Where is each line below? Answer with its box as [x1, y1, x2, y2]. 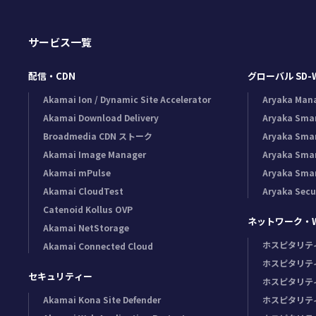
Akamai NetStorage [42, 221, 129, 233]
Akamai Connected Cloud [42, 240, 153, 252]
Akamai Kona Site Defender [42, 293, 161, 305]
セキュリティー [28, 269, 92, 283]
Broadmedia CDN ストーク [42, 130, 152, 142]
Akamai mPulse [42, 166, 111, 178]
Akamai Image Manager [42, 148, 146, 160]
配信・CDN [28, 69, 75, 83]
